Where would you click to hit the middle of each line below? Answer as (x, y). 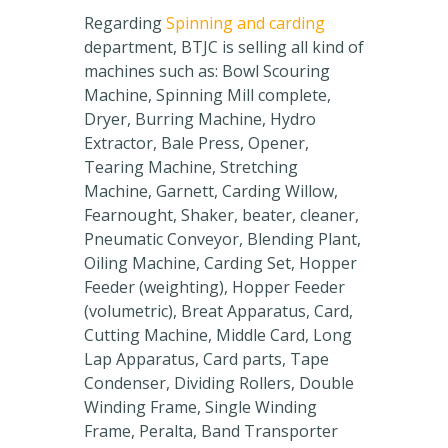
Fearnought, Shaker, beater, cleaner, (221, 215)
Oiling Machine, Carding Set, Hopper (220, 263)
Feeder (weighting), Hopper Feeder (214, 287)
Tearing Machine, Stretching (191, 167)
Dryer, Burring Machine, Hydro (200, 119)
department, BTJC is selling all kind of (224, 47)
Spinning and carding (245, 23)
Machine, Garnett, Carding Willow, (211, 191)
